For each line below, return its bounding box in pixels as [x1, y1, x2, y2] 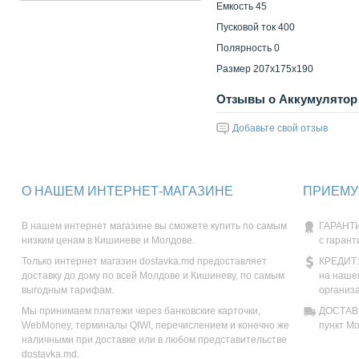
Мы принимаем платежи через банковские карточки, [22, 305, 260, 317]
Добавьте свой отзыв [232, 123, 328, 134]
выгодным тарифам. [22, 284, 114, 296]
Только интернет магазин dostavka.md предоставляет [22, 256, 267, 267]
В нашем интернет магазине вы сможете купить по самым [22, 220, 287, 232]
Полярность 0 [216, 42, 280, 54]
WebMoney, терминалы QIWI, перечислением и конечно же [22, 320, 289, 331]
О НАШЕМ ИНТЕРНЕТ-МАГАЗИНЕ [22, 184, 233, 198]
